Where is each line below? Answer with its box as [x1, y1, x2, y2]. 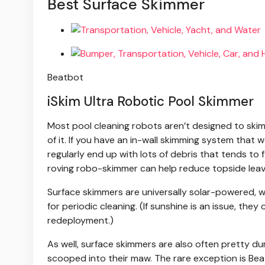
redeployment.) [47, 214, 114, 227]
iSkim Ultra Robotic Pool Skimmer [47, 93, 254, 111]
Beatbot [47, 71, 83, 84]
